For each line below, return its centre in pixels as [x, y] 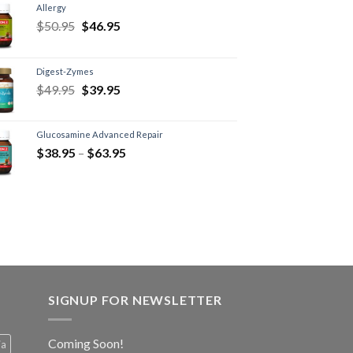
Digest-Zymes [65, 72]
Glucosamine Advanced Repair [100, 135]
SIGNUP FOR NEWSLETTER [135, 300]
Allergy [51, 8]
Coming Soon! [86, 343]
